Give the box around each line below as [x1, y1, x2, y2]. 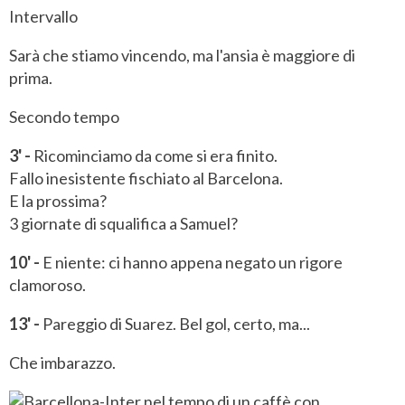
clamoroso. [9, 275, 86, 296]
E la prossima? [9, 191, 107, 212]
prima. [9, 68, 52, 89]
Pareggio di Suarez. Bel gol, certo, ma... [40, 314, 310, 334]
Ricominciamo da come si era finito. [31, 146, 278, 166]
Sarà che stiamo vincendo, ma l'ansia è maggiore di [9, 45, 355, 66]
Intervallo [9, 6, 78, 27]
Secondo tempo [9, 107, 119, 127]
